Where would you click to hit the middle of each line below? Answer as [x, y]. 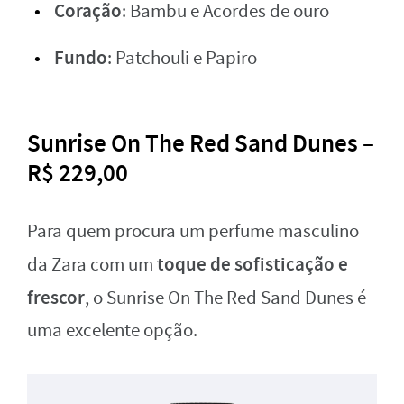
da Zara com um [90, 264]
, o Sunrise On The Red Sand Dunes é [225, 298]
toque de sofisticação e [251, 264]
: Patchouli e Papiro [182, 58]
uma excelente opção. [112, 330]
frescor [56, 297]
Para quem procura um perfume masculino [193, 231]
